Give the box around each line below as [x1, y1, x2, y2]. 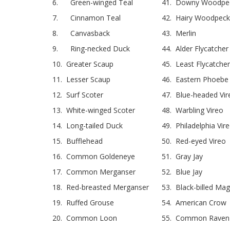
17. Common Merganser [52, 166, 136, 177]
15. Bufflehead [52, 136, 103, 146]
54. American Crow [162, 197, 226, 207]
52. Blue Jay [162, 166, 202, 177]
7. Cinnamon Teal [52, 12, 121, 23]
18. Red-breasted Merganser [52, 182, 149, 192]
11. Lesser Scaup [52, 74, 110, 84]
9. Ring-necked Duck [52, 43, 130, 53]
